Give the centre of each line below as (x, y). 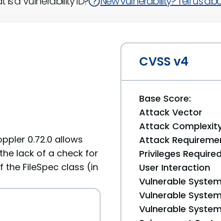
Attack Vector (171, 112)
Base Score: (165, 98)
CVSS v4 (164, 61)
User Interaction (175, 167)
